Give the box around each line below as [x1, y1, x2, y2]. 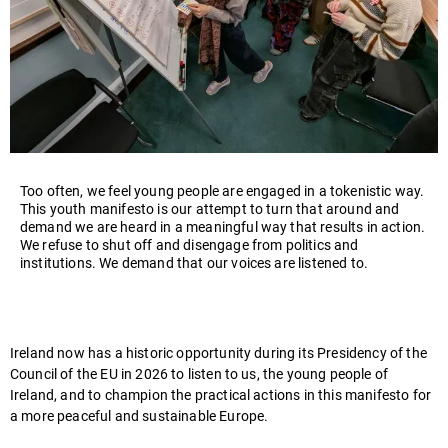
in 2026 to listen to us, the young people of [120, 366, 389, 384]
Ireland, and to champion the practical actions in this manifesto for [10, 387, 432, 405]
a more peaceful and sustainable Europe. [10, 408, 269, 426]
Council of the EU [10, 366, 121, 384]
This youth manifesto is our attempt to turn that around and [20, 201, 400, 219]
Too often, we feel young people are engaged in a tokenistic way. [20, 183, 425, 201]
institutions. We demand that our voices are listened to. [20, 255, 369, 273]
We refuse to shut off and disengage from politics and [20, 237, 359, 255]
